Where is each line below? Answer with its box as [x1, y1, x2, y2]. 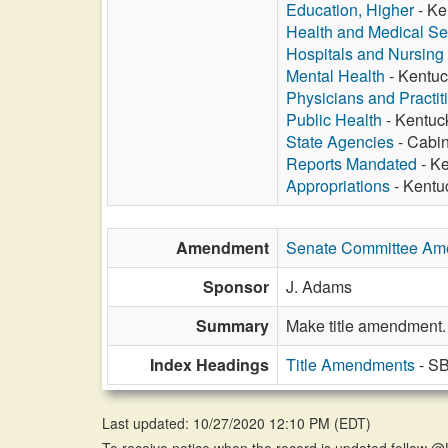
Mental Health [286, 64, 385, 87]
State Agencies [286, 130, 394, 153]
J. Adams [286, 275, 352, 298]
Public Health [286, 108, 382, 131]
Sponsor [203, 275, 269, 298]
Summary [196, 314, 269, 337]
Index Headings [150, 353, 269, 376]
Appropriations [286, 174, 390, 197]
